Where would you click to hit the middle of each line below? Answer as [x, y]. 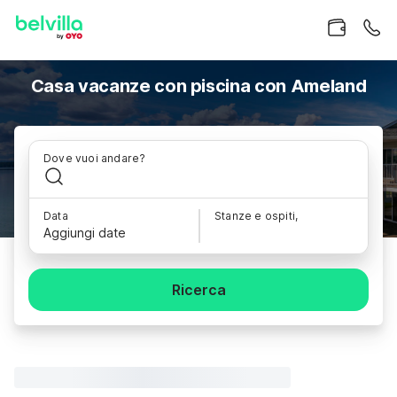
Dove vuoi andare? [95, 158]
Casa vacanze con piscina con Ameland [198, 86]
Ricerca [198, 290]
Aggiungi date [85, 233]
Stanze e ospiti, [257, 216]
